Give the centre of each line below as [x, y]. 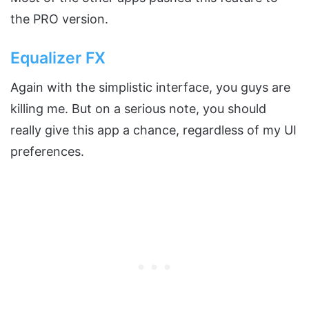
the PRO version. [59, 19]
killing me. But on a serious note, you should [138, 109]
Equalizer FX [58, 58]
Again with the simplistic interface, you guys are [150, 88]
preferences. [47, 152]
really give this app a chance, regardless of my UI [153, 130]
